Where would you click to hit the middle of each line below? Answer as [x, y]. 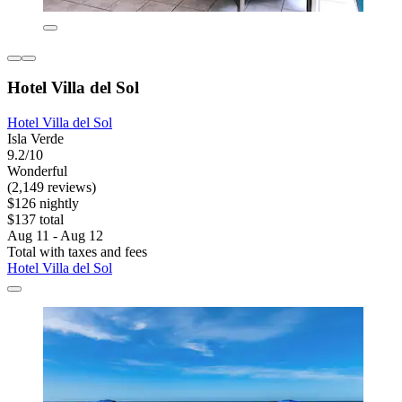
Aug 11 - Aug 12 [55, 236]
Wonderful [37, 171]
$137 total [35, 220]
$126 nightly [43, 204]
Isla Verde [35, 139]
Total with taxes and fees [77, 252]
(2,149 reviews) [52, 188]
